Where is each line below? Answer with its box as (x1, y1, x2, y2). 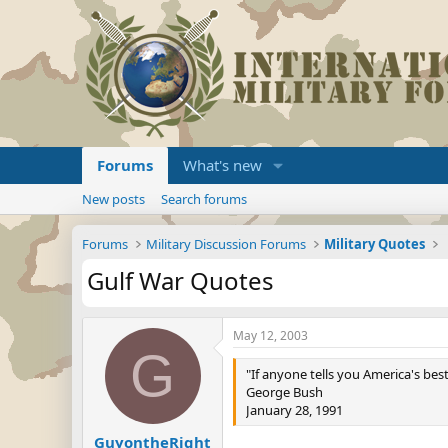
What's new (183, 155, 262, 175)
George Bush (246, 383, 323, 401)
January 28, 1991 (246, 401, 343, 419)
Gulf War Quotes (87, 264, 274, 297)
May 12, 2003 (233, 327, 308, 344)
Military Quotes (324, 235, 426, 253)
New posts (82, 190, 145, 208)
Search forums (161, 190, 247, 208)
